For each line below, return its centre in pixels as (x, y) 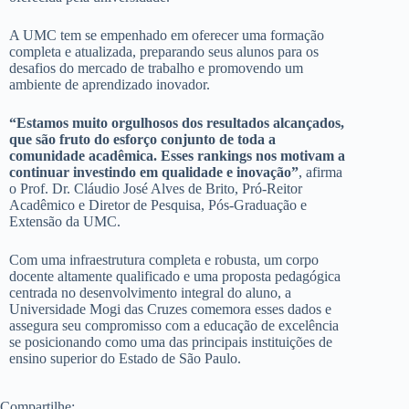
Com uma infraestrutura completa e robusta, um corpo (164, 259)
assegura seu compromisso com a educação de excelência (174, 325)
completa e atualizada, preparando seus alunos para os (164, 51)
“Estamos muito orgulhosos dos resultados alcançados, (177, 122)
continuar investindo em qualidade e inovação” (154, 172)
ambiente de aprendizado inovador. (110, 84)
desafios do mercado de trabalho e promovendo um (156, 68)
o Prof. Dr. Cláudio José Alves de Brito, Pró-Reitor (156, 188)
